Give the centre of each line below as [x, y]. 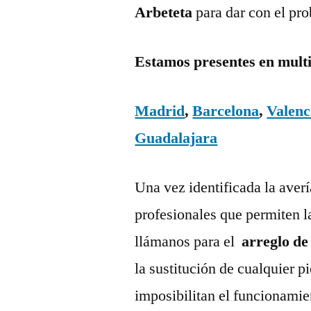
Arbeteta [166, 12]
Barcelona [226, 111]
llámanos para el [187, 241]
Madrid [160, 111]
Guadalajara [176, 138]
